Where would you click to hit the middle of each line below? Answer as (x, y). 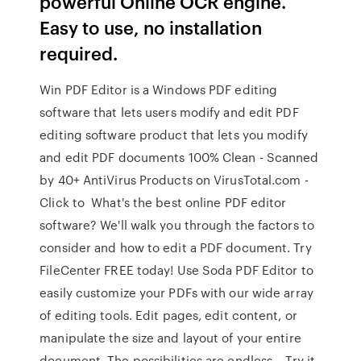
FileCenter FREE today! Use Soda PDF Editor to (176, 270)
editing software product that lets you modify (174, 135)
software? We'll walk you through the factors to (177, 225)
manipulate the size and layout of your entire (170, 338)
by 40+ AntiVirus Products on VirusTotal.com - (174, 180)
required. (79, 53)
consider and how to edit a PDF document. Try (176, 247)
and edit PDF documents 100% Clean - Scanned (179, 157)
